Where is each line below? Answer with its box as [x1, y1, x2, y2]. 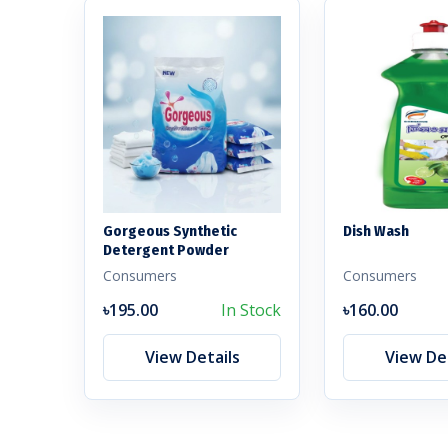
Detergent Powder [103, 241, 229, 260]
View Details [144, 346, 240, 369]
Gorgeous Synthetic [103, 222, 237, 241]
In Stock [221, 299, 281, 322]
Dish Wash [343, 222, 409, 241]
